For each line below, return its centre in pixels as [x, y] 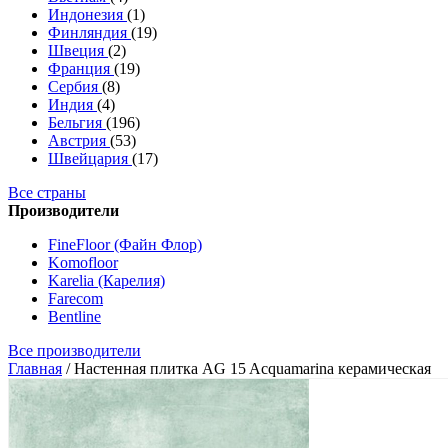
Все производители [74, 350]
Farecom [75, 298]
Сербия [75, 86]
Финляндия [89, 32]
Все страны [47, 192]
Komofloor [83, 262]
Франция [81, 68]
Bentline [74, 316]
